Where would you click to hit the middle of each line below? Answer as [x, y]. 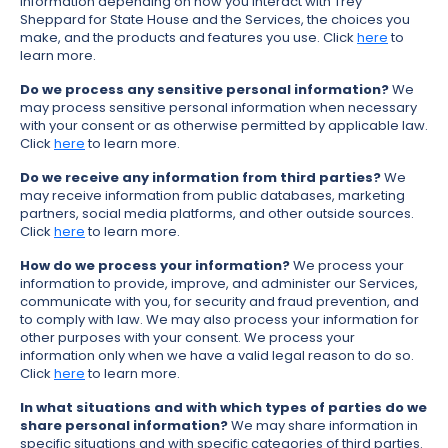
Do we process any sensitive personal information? [204, 90]
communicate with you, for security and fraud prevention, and [219, 302]
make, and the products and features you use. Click [188, 38]
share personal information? [124, 426]
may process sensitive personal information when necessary [218, 108]
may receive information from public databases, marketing [212, 196]
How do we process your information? [155, 266]
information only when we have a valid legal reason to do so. [217, 356]
